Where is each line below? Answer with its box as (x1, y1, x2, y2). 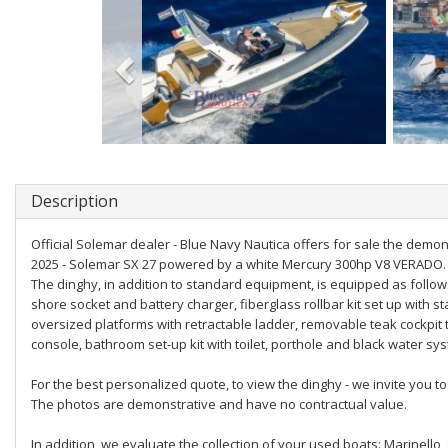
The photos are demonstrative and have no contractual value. (31, 395, 407, 413)
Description (31, 190, 118, 212)
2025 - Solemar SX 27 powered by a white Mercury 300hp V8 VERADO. (31, 255, 446, 273)
